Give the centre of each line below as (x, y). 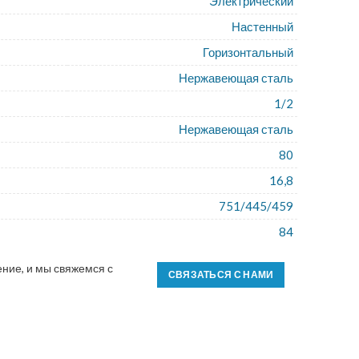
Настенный (263, 26)
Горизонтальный (248, 52)
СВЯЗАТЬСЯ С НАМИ (221, 274)
